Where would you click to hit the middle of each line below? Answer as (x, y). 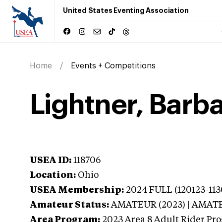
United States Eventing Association (126, 10)
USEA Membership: (77, 190)
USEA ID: (51, 161)
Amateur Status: (69, 205)
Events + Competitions (113, 66)
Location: (53, 175)
